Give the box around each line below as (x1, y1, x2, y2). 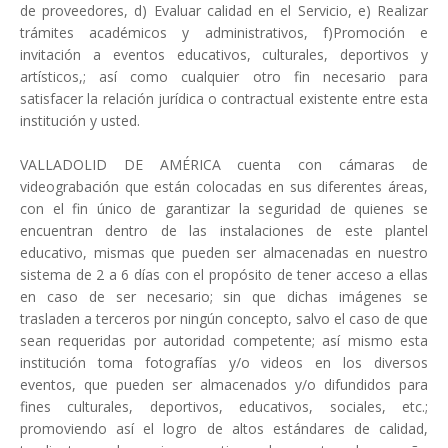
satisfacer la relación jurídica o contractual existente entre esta (20, 89, 428, 109)
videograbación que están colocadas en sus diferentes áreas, (20, 177, 428, 197)
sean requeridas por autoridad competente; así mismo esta (20, 331, 428, 351)
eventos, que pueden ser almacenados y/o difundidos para (20, 375, 428, 395)
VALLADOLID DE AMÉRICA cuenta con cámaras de (20, 155, 428, 175)
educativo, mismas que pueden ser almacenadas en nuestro (20, 243, 428, 263)
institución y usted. (20, 111, 140, 131)
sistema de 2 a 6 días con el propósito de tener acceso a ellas (20, 265, 428, 285)
